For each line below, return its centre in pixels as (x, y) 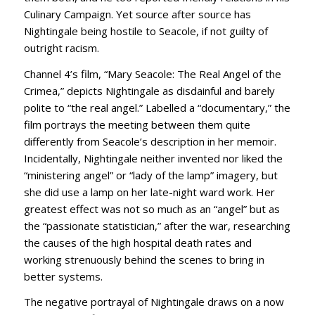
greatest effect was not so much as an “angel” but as (152, 208)
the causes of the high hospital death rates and (137, 242)
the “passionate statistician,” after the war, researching (157, 225)
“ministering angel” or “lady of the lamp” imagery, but (150, 175)
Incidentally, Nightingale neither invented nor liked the (153, 158)
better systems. (63, 276)
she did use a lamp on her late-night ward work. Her (149, 192)
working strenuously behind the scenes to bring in (144, 259)
